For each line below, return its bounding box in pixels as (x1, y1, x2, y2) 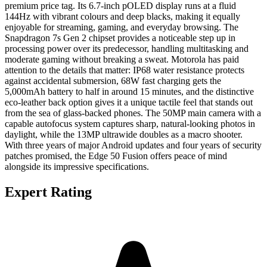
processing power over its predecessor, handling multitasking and (5, 43, 249, 54)
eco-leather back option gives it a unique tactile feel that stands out (5, 97, 253, 107)
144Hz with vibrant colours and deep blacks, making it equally (5, 11, 240, 21)
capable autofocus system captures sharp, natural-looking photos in (5, 118, 255, 129)
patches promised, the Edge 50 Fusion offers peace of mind (5, 150, 227, 161)
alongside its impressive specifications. (5, 161, 149, 172)
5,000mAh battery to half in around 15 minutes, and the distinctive (5, 86, 254, 97)
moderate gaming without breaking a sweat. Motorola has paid (5, 54, 239, 64)
